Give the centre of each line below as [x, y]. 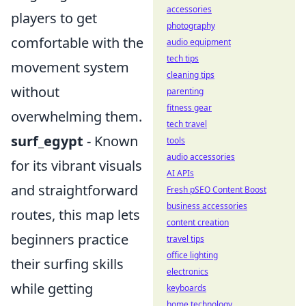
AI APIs [180, 173]
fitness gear [189, 108]
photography [191, 26]
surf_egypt [47, 141]
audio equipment [199, 42]
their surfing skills [67, 264]
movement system [70, 67]
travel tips [185, 239]
